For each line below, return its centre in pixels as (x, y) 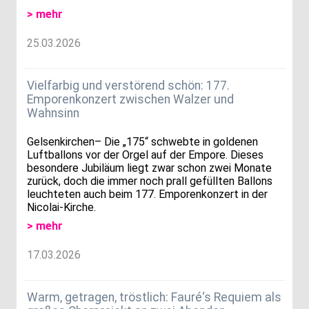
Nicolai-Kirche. (61, 208)
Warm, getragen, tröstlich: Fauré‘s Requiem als (154, 297)
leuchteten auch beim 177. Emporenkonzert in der (147, 195)
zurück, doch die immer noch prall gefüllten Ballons (150, 181)
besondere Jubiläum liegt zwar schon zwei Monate (149, 168)
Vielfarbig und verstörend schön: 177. (128, 85)
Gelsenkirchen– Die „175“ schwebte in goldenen (142, 142)
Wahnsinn (53, 113)
